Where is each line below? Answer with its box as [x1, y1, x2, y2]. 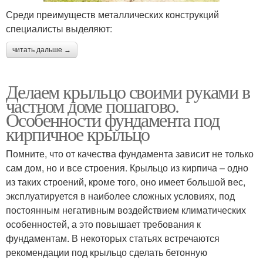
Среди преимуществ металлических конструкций [6, 7, 219, 21]
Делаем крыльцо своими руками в [6, 78, 249, 104]
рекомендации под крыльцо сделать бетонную [6, 245, 207, 259]
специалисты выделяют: [6, 21, 112, 35]
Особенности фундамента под [6, 106, 220, 132]
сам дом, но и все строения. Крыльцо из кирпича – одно [6, 160, 248, 174]
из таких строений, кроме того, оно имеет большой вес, [6, 174, 245, 188]
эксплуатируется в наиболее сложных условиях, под [6, 188, 235, 203]
